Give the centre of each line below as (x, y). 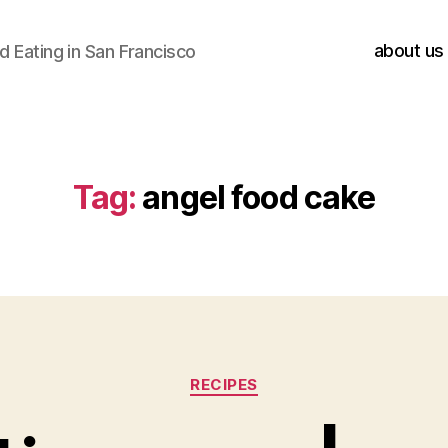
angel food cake (259, 197)
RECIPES (224, 384)
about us (408, 50)
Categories (267, 375)
